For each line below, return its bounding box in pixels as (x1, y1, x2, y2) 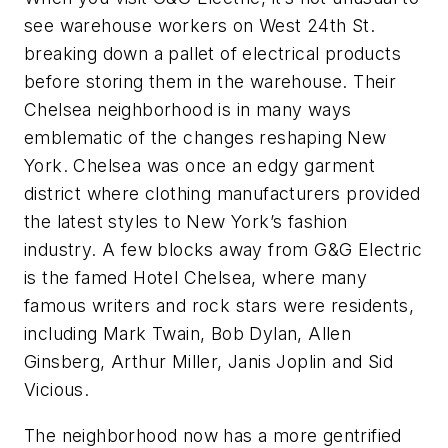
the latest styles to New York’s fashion (24, 211, 348, 233)
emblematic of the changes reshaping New (24, 127, 387, 149)
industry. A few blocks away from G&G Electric (24, 239, 422, 261)
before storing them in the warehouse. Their (24, 71, 397, 93)
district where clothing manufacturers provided (24, 183, 421, 205)
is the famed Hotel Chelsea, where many (24, 267, 368, 289)
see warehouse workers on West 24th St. (24, 15, 376, 37)
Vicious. (24, 379, 90, 401)
